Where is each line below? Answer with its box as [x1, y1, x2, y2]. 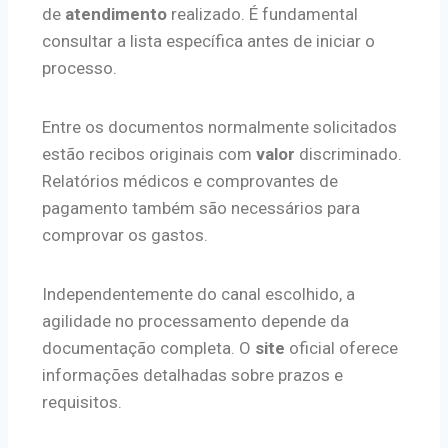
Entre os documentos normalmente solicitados [42, 116, 397, 137]
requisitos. [42, 391, 122, 412]
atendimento [65, 3, 167, 24]
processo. [42, 57, 117, 78]
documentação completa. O [42, 337, 255, 358]
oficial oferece [285, 337, 398, 358]
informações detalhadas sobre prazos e [42, 364, 343, 385]
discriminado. [295, 143, 402, 164]
